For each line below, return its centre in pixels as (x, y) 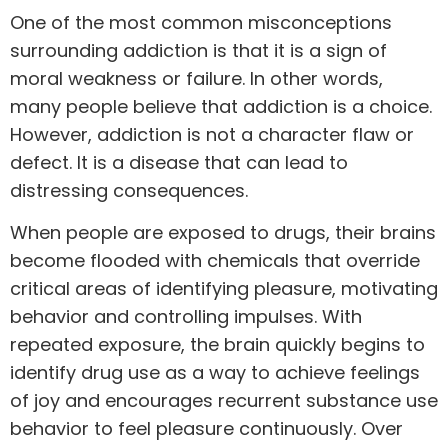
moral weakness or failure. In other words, (196, 78)
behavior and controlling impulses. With (186, 317)
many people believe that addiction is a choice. (221, 106)
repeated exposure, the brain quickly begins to (217, 345)
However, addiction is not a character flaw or (212, 134)
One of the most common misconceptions (201, 22)
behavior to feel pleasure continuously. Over (206, 429)
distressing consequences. (129, 190)
